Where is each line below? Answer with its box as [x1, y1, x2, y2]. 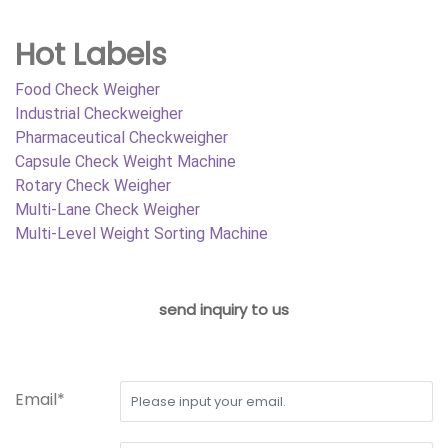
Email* [15, 387, 65, 411]
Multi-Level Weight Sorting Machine [15, 223, 268, 243]
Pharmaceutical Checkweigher [15, 127, 228, 147]
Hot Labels [15, 33, 167, 76]
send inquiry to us [159, 298, 289, 320]
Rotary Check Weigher [15, 175, 171, 195]
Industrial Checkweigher [15, 103, 183, 123]
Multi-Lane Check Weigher [15, 199, 200, 219]
